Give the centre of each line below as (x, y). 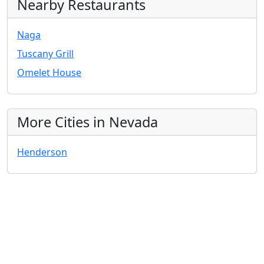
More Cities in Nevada (88, 122)
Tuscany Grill (45, 54)
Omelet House (49, 73)
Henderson (42, 152)
